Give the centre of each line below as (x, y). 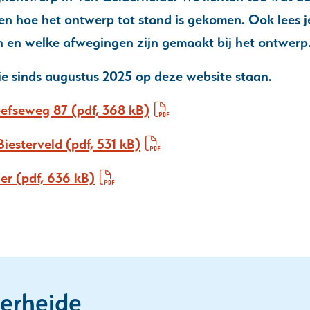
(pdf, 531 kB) (101, 144)
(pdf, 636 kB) (54, 178)
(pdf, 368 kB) (109, 110)
